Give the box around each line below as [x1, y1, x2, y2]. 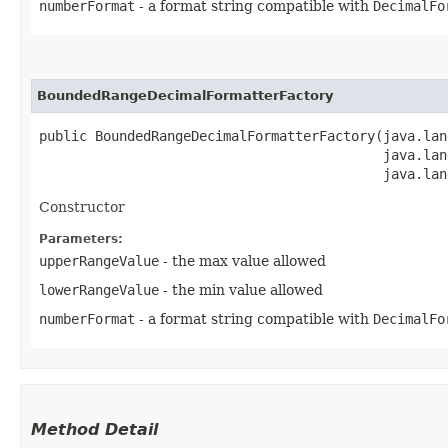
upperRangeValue [39, 252, 159, 269]
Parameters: [39, 231, 123, 246]
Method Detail [31, 419, 158, 439]
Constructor [39, 198, 125, 215]
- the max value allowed [159, 252, 326, 269]
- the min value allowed [159, 281, 323, 298]
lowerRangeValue [39, 281, 159, 298]
